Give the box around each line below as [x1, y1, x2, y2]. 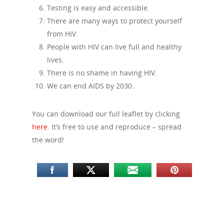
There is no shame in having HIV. [47, 68, 157, 77]
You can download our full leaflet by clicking [32, 109, 180, 118]
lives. [47, 55, 64, 64]
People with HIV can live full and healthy [47, 42, 181, 51]
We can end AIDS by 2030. [47, 81, 134, 90]
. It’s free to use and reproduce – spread [47, 122, 181, 131]
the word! [32, 135, 64, 144]
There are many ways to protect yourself [47, 16, 182, 25]
